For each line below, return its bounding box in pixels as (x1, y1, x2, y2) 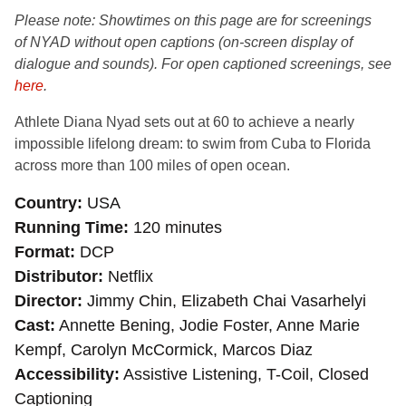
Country (14, 193, 77, 212)
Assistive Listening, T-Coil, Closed (120, 364, 369, 383)
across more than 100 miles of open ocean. (14, 157, 290, 173)
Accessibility (14, 364, 114, 383)
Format (14, 242, 70, 261)
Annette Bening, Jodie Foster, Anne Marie (55, 315, 360, 334)
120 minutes (129, 217, 222, 237)
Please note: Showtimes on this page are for (14, 12, 301, 28)
